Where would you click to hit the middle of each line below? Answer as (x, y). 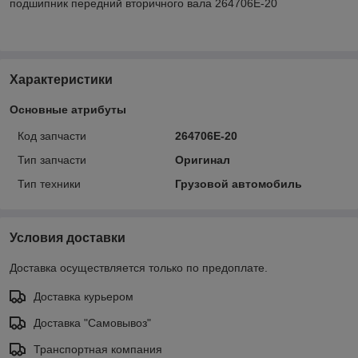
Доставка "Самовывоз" (92, 322)
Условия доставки (68, 237)
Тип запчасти (52, 159)
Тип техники (49, 183)
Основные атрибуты (68, 109)
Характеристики (61, 79)
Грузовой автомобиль (238, 183)
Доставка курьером (84, 296)
